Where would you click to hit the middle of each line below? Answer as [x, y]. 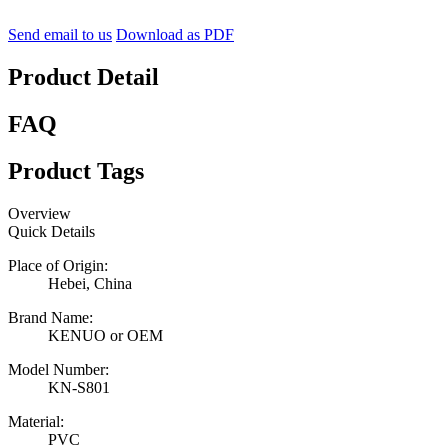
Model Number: [58, 369]
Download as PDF [175, 35]
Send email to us [60, 35]
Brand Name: [50, 317]
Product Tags [76, 170]
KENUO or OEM [105, 335]
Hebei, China [90, 283]
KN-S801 [79, 387]
